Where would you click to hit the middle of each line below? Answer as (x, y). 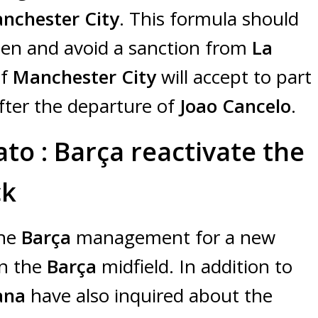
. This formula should (209, 19)
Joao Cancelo (233, 106)
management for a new (176, 237)
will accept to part (234, 77)
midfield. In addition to (197, 267)
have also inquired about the (152, 296)
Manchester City (84, 77)
